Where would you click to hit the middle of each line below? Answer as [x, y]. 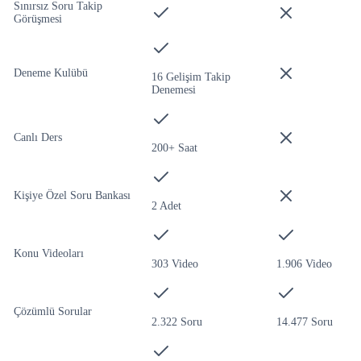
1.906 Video [304, 263]
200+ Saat [174, 147]
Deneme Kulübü [51, 73]
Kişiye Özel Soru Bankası [72, 195]
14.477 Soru [305, 322]
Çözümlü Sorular [53, 311]
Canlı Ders [38, 137]
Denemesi [174, 89]
